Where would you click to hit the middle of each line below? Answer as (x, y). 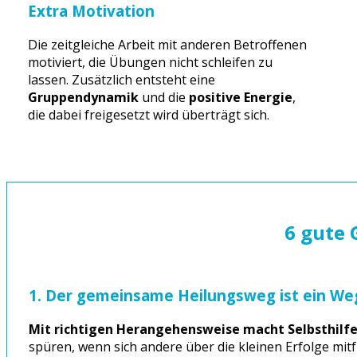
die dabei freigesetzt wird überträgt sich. (148, 115)
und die (163, 98)
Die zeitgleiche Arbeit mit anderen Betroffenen (167, 45)
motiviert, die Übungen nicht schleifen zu (150, 63)
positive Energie (240, 98)
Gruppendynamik (83, 98)
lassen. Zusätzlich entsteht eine (121, 80)
